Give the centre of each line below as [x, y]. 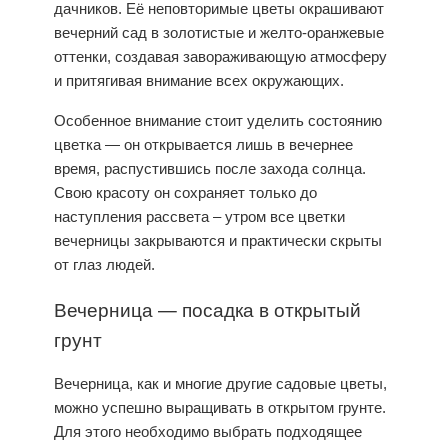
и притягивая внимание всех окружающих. [199, 80]
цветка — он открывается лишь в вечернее [203, 145]
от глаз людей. [104, 265]
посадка [218, 308]
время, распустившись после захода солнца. [210, 169]
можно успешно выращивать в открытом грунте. [220, 407]
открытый [317, 308]
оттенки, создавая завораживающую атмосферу [220, 56]
